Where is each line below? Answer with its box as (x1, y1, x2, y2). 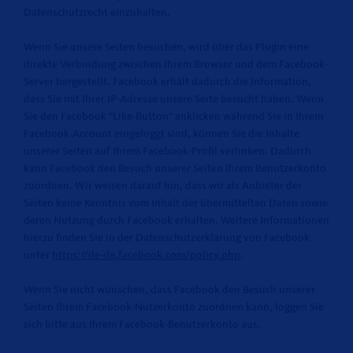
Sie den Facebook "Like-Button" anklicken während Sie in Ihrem (24, 111, 323, 122)
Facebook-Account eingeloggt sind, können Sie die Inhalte (24, 128, 299, 139)
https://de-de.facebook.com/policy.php (52, 250, 240, 261)
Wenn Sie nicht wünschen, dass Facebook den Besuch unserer (24, 284, 315, 295)
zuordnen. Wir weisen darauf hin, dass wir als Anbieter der (24, 180, 302, 191)
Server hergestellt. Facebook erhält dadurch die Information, (24, 76, 311, 87)
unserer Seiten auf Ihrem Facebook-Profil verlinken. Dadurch (24, 146, 311, 157)
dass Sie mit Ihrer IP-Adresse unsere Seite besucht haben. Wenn (24, 94, 324, 105)
